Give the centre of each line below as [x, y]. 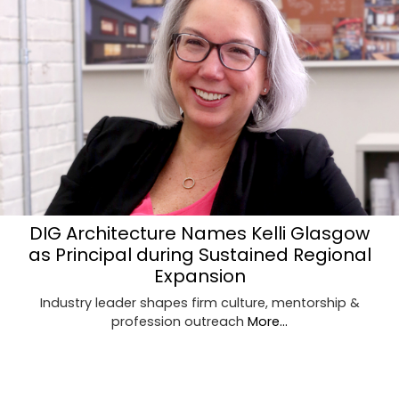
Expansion [199, 276]
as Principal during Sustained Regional [199, 254]
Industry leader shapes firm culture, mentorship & [199, 302]
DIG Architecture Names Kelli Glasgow [199, 233]
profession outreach [179, 321]
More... [268, 321]
